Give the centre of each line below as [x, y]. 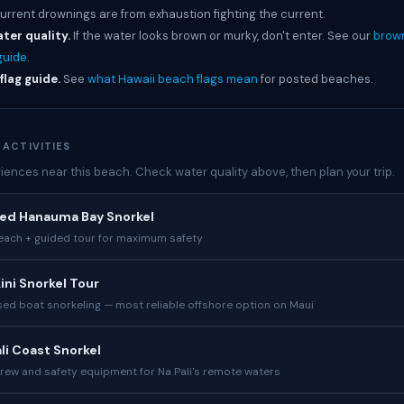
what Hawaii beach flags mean [173, 79]
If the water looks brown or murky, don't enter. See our [222, 36]
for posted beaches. [316, 79]
